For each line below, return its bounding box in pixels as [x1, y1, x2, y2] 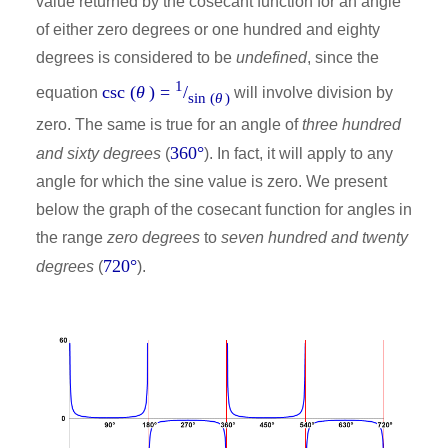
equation [36, 83, 102, 101]
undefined [236, 49, 307, 67]
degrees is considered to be [36, 49, 236, 67]
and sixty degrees [36, 145, 161, 163]
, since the [307, 49, 379, 67]
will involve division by [230, 83, 393, 101]
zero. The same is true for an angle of [36, 116, 302, 134]
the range [36, 229, 107, 247]
